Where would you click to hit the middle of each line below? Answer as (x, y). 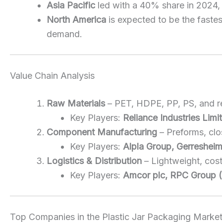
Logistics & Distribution (94, 161)
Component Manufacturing (102, 132)
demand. (64, 34)
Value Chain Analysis (52, 75)
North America (76, 19)
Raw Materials (76, 103)
